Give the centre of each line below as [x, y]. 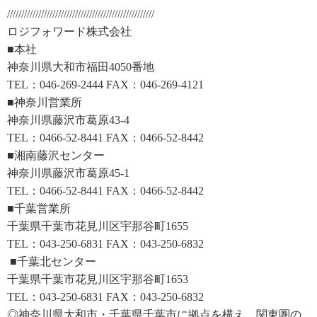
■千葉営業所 [39, 209]
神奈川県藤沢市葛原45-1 [68, 173]
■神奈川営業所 [45, 103]
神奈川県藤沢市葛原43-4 [68, 120]
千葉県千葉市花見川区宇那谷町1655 [98, 226]
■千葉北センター [53, 262]
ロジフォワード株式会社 [69, 32]
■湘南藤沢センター [56, 156]
